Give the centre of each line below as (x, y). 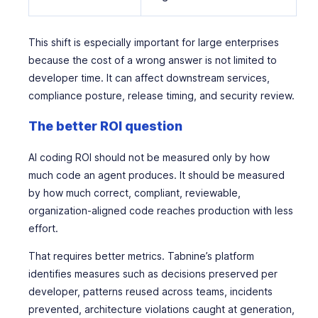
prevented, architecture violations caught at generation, (161, 309)
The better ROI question (105, 126)
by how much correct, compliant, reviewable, (135, 193)
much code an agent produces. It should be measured (157, 175)
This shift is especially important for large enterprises (154, 42)
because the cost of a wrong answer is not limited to (153, 60)
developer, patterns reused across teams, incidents (150, 291)
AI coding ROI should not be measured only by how (149, 157)
